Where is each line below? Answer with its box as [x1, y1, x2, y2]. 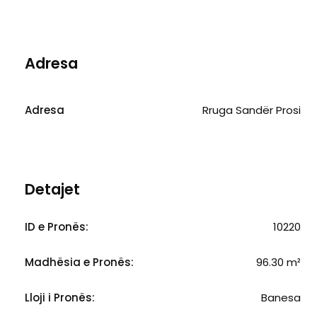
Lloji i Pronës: [25, 289, 95, 305]
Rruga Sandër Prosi [202, 102, 301, 117]
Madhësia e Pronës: [25, 254, 134, 270]
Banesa [261, 289, 301, 305]
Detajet [25, 178, 80, 200]
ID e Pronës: [25, 219, 88, 234]
